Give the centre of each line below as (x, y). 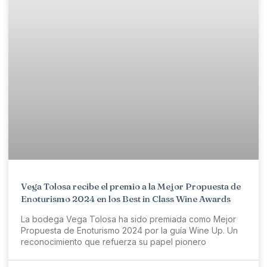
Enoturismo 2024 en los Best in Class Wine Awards (126, 199)
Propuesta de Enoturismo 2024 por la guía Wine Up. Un (129, 231)
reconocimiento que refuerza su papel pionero (114, 242)
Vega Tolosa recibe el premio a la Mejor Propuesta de (131, 187)
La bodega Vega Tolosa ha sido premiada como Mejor (128, 219)
